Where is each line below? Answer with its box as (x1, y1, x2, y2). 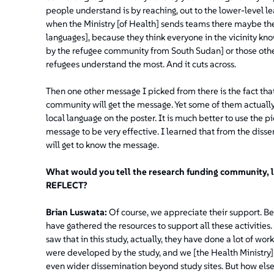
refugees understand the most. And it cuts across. (45, 57, 236, 70)
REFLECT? (45, 179, 87, 191)
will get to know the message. (45, 138, 159, 150)
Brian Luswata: (45, 206, 107, 218)
